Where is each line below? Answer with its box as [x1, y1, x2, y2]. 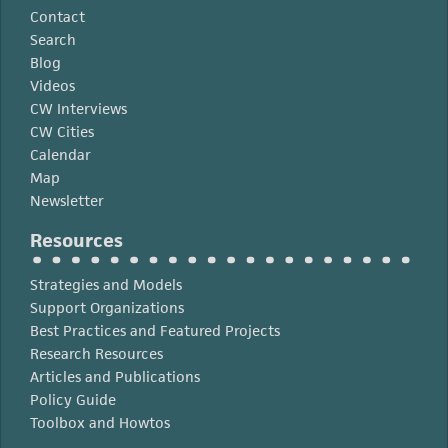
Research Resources [30, 344, 163, 363]
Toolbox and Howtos [30, 413, 170, 432]
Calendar [30, 145, 91, 164]
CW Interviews [30, 99, 127, 118]
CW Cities [30, 122, 94, 141]
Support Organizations [30, 298, 184, 317]
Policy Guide [30, 390, 116, 409]
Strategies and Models [30, 275, 182, 294]
